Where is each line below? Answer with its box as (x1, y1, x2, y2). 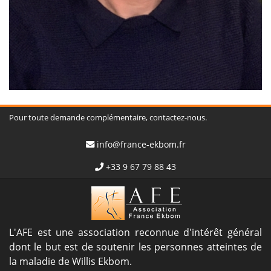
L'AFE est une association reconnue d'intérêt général (9, 225, 262, 239)
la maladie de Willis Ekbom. (9, 254, 132, 268)
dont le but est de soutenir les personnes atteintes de (9, 240, 262, 253)
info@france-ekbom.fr (96, 138, 186, 150)
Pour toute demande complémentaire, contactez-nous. (9, 111, 207, 123)
